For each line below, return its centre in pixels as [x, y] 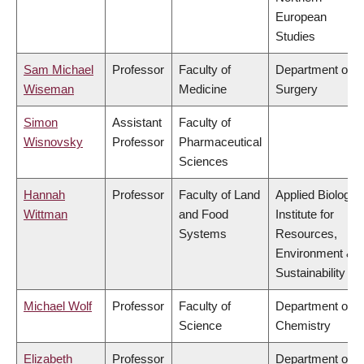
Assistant [137, 123]
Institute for [305, 214]
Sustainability [310, 273]
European [301, 17]
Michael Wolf [58, 306]
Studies [295, 37]
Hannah [44, 195]
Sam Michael [58, 70]
